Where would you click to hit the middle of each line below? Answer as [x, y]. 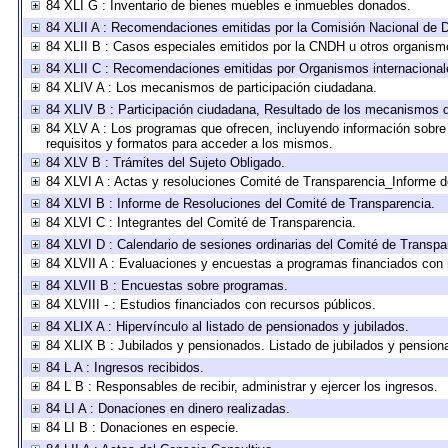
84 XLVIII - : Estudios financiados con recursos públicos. [210, 304]
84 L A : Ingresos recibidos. [124, 367]
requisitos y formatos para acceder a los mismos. [189, 143]
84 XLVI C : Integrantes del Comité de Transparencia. [200, 222]
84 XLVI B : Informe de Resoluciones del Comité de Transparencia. [240, 203]
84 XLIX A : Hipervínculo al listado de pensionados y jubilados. [227, 326]
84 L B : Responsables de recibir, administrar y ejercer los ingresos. [241, 386]
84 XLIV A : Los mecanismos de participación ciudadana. [211, 87]
